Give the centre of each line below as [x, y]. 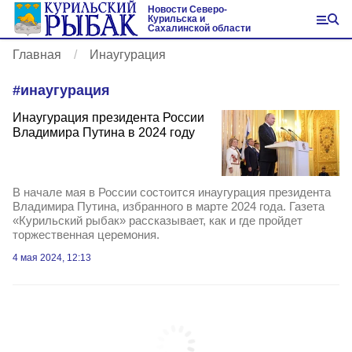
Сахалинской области [199, 28]
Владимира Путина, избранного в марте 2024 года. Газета [169, 207]
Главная [37, 55]
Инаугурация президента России [108, 117]
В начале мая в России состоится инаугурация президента [172, 192]
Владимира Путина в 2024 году [104, 132]
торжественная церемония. [86, 235]
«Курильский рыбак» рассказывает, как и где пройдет [158, 221]
